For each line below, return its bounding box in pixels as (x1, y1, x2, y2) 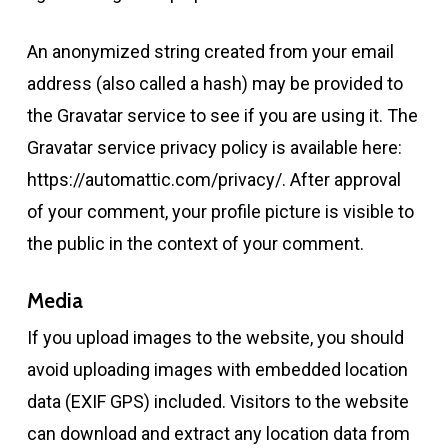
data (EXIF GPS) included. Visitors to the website (26, 391, 409, 412)
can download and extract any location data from (26, 423, 410, 444)
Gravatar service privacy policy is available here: (26, 137, 402, 158)
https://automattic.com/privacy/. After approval (26, 169, 401, 190)
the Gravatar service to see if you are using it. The (26, 105, 418, 126)
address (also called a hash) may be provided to (26, 73, 403, 94)
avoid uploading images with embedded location (26, 359, 408, 380)
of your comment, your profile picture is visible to (26, 201, 414, 222)
